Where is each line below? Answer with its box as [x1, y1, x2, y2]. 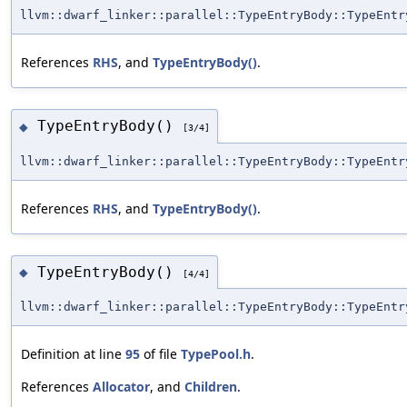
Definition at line [21, 345, 125, 363]
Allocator [93, 378, 150, 396]
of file [140, 345, 181, 363]
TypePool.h [181, 345, 251, 363]
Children [184, 378, 237, 396]
